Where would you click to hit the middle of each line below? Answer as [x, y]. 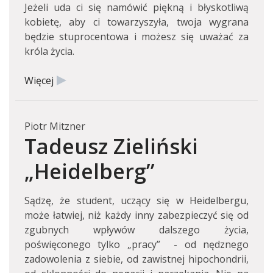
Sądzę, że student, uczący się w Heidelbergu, [136, 200]
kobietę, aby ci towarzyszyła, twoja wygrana [136, 22]
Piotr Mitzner [55, 126]
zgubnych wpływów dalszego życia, [136, 230]
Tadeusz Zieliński [111, 146]
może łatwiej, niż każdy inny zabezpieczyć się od [136, 215]
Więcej [39, 80]
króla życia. [49, 51]
